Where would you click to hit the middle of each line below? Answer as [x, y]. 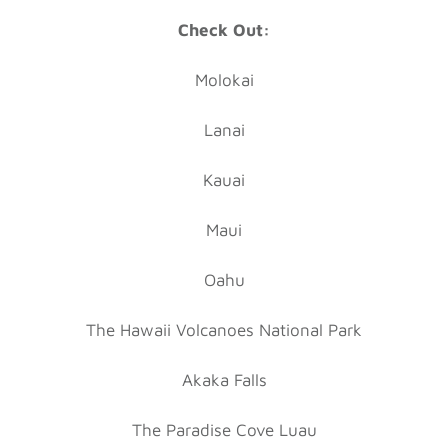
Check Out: [224, 29]
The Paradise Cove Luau [224, 429]
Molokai [224, 79]
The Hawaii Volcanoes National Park [224, 329]
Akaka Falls [224, 379]
